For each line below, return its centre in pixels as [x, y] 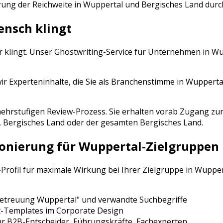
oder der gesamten [102, 123]
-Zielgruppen [180, 146]
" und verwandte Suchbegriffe [132, 200]
